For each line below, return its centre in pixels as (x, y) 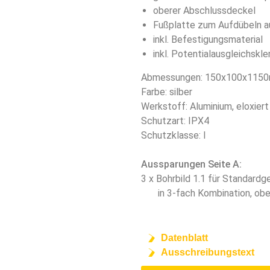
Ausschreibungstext (207, 252)
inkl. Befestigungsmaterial (208, 39)
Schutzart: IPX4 (175, 121)
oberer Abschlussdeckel (204, 11)
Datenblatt (184, 238)
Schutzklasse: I (174, 135)
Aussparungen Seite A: (191, 164)
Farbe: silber (167, 92)
